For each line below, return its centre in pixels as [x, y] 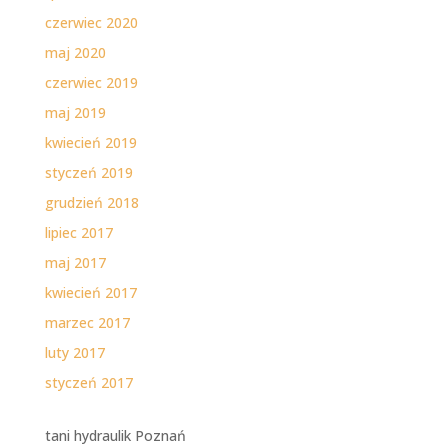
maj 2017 [75, 263]
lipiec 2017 [78, 233]
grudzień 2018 [91, 203]
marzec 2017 [87, 323]
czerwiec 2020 [91, 23]
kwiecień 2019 [90, 143]
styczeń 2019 [88, 173]
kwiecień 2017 [90, 293]
